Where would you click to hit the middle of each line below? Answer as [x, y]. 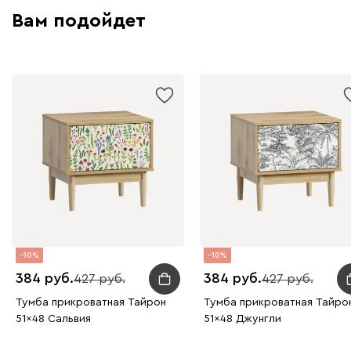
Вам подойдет [79, 21]
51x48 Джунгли [242, 318]
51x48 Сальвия [53, 318]
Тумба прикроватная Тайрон [91, 302]
